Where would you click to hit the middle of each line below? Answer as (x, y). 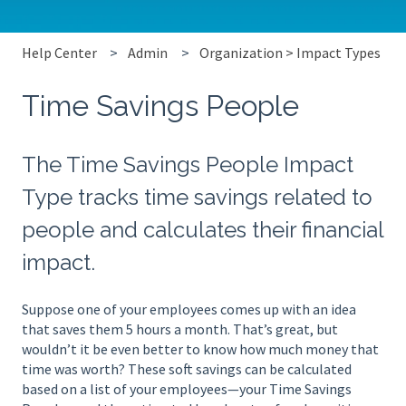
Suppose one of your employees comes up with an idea (189, 309)
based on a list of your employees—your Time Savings (187, 389)
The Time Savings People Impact (188, 164)
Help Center (59, 53)
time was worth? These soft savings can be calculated (187, 369)
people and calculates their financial (203, 229)
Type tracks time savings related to (197, 197)
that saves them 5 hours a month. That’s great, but (180, 329)
